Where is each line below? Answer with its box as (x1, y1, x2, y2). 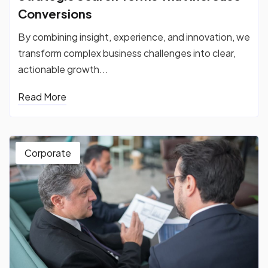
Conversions (18, 5, 92, 21)
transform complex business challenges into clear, (18, 46, 236, 59)
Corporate (25, 146, 71, 159)
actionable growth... (18, 62, 108, 75)
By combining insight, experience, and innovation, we (18, 30, 250, 43)
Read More (18, 90, 66, 103)
